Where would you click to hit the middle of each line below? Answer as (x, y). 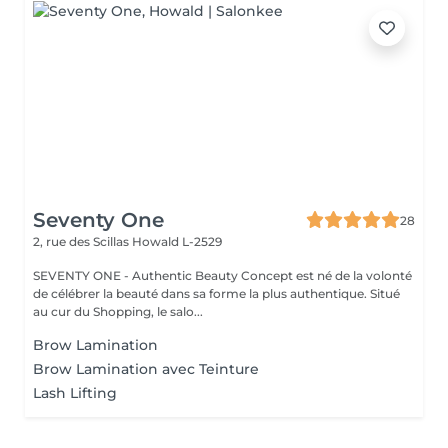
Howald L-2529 (177, 241)
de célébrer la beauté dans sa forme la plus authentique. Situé (216, 293)
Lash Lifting (75, 393)
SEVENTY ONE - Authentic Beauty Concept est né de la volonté (222, 275)
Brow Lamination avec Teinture (146, 369)
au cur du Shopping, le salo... (118, 311)
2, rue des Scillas (82, 241)
